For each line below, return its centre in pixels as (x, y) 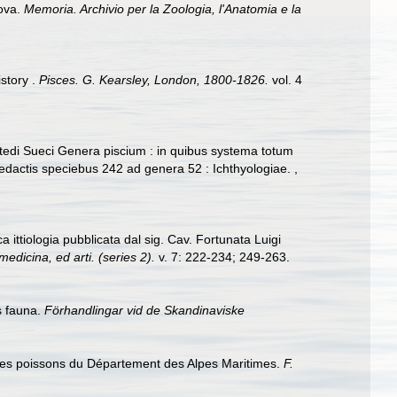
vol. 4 (285, 80)
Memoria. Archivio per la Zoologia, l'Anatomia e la (163, 9)
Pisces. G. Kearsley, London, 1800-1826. (154, 80)
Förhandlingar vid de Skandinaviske (144, 310)
